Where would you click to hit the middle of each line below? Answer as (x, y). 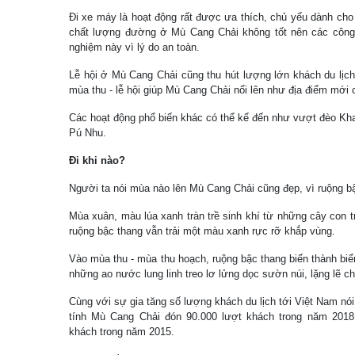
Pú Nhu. (88, 133)
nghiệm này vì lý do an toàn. (134, 47)
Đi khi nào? (97, 160)
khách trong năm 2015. (122, 332)
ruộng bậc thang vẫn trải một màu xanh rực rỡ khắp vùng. (202, 231)
